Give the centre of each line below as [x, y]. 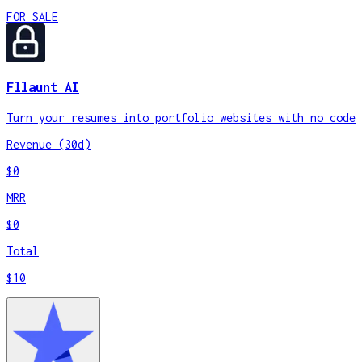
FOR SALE [32, 16]
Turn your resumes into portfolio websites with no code [181, 118]
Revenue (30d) [48, 145]
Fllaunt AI [43, 88]
